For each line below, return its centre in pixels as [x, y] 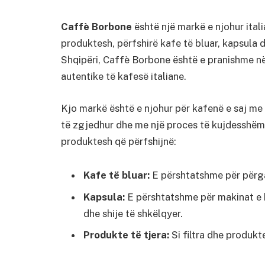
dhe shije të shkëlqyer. [133, 213]
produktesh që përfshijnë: [119, 141]
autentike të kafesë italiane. [124, 76]
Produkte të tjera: [126, 235]
